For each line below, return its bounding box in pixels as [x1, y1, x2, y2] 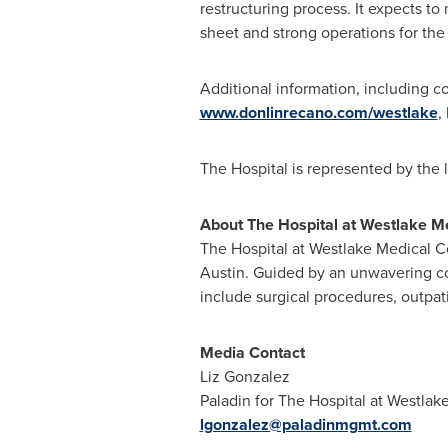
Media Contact [199, 341, 305, 364]
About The [199, 213, 278, 236]
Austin [199, 261, 245, 284]
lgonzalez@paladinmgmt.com [199, 413, 412, 436]
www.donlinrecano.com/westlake [199, 101, 438, 124]
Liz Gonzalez [199, 365, 290, 388]
